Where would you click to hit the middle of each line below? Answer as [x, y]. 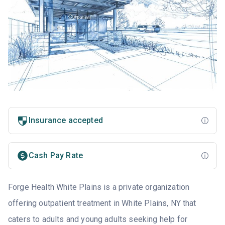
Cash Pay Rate [56, 156]
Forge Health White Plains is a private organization [99, 187]
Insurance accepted [66, 121]
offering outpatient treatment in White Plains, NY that [102, 203]
